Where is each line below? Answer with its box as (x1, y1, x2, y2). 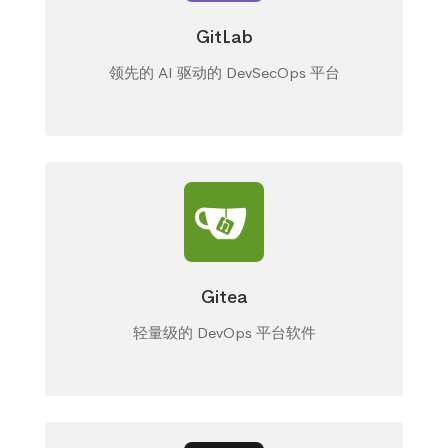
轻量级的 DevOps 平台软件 (132, 323, 316, 342)
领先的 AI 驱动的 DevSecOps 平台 (108, 63, 340, 82)
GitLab (195, 26, 253, 48)
